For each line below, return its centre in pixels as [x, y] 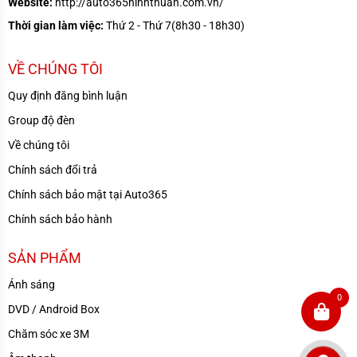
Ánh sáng [31, 284]
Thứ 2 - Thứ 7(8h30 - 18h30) [174, 25]
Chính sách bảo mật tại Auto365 [88, 194]
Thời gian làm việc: [56, 25]
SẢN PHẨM [45, 257]
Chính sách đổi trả [53, 169]
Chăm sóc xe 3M [49, 333]
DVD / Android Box [54, 309]
